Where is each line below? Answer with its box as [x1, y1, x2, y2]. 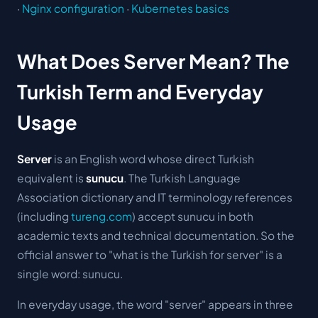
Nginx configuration [22, 1, 124, 15]
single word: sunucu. [17, 266, 123, 280]
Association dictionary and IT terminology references [17, 190, 292, 204]
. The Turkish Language [124, 170, 241, 185]
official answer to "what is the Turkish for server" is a [17, 247, 283, 261]
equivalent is [17, 170, 86, 185]
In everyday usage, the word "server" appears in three [17, 297, 293, 311]
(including [17, 209, 71, 223]
